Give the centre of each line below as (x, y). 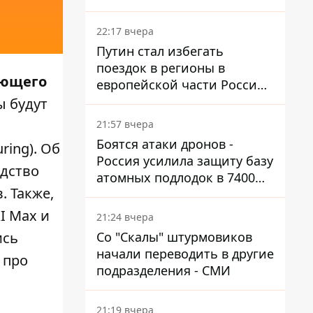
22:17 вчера (125, 31)
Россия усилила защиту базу (185, 161)
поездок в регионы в (161, 68)
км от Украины (143, 194)
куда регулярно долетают (175, 101)
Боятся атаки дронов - (165, 144)
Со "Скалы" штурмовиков (174, 237)
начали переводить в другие (185, 254)
